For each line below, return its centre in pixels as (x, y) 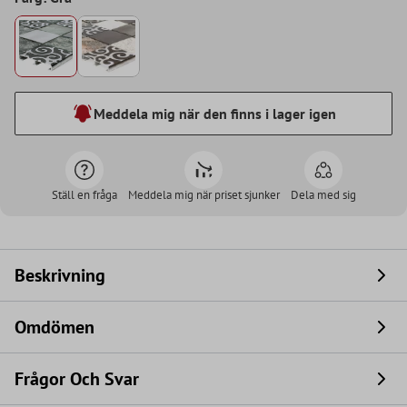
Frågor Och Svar (77, 379)
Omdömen (55, 328)
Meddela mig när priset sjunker (203, 195)
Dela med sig (323, 195)
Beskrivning (60, 276)
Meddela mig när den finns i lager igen (214, 114)
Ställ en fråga (84, 195)
